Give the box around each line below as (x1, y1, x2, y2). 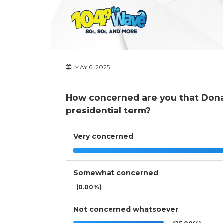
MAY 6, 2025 (73, 63, 110, 71)
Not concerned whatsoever (73, 205, 178, 214)
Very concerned (73, 132, 133, 141)
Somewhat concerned (73, 168, 158, 178)
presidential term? (66, 105, 151, 116)
